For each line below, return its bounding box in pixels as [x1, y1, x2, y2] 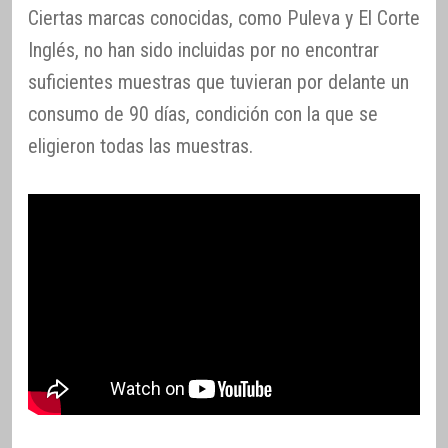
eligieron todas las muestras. [28, 133, 253, 158]
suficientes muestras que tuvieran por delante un [28, 69, 409, 94]
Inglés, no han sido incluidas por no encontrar [28, 37, 379, 62]
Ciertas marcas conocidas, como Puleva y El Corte [28, 5, 420, 30]
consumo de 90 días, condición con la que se [28, 101, 378, 126]
